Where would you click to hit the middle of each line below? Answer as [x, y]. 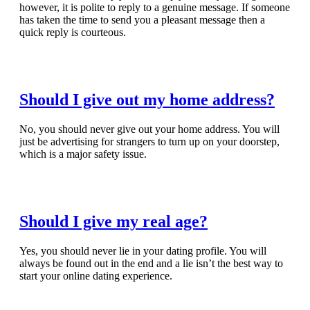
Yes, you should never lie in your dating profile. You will [143, 250]
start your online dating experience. [96, 275]
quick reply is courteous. [73, 33]
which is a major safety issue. [83, 154]
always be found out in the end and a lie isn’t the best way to [151, 263]
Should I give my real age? [113, 222]
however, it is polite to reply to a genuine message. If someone [155, 8]
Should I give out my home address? [147, 100]
